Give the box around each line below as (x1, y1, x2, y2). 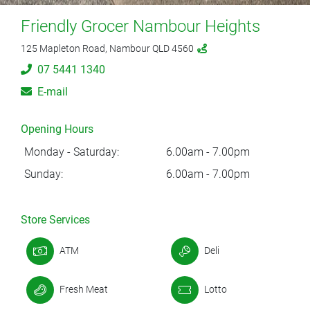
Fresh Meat (60, 284, 108, 295)
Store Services (21, 212, 90, 226)
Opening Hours (21, 122, 93, 136)
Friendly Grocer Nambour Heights (21, 15, 260, 36)
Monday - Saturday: (24, 145, 119, 158)
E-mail (37, 84, 68, 98)
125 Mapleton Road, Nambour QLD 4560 (21, 42, 196, 54)
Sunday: (24, 167, 63, 181)
